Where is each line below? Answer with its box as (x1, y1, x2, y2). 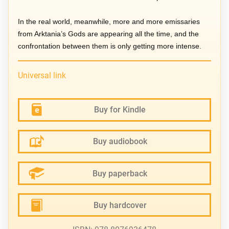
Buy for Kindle (94, 105, 146, 115)
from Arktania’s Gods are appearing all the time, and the (18, 29, 199, 38)
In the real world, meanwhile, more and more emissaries (18, 17, 200, 26)
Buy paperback (93, 168, 148, 178)
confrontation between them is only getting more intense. (18, 41, 202, 50)
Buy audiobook (93, 136, 147, 147)
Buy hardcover (93, 200, 147, 210)
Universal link (18, 70, 66, 80)
